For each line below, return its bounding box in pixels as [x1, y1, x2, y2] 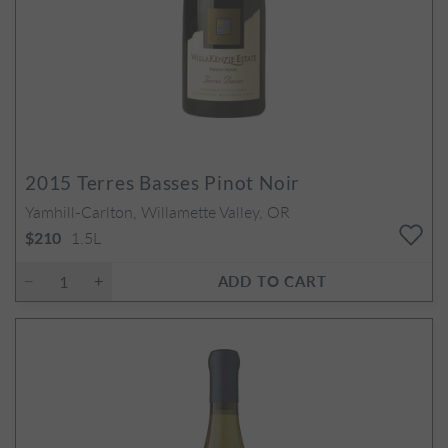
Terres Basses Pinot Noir [72, 170, 301, 194]
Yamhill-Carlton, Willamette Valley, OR [25, 199, 290, 223]
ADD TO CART [217, 269, 327, 291]
